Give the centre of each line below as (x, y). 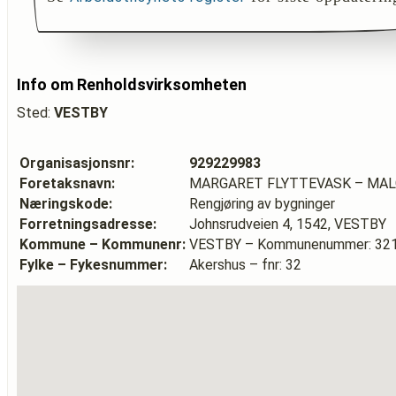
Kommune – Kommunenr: (103, 244)
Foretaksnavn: (67, 183)
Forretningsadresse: (88, 224)
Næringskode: (66, 204)
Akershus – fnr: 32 (245, 265)
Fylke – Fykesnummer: (93, 265)
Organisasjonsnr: (77, 163)
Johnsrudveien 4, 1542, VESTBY (288, 224)
